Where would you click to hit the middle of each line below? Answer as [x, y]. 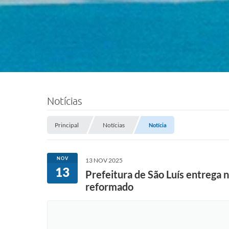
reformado [109, 187]
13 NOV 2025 [104, 160]
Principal [67, 125]
